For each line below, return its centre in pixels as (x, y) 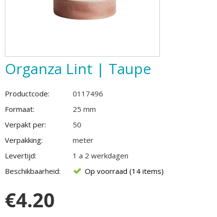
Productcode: (27, 93)
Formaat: (20, 109)
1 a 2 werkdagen (101, 155)
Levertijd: (21, 155)
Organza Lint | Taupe (78, 69)
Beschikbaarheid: (33, 171)
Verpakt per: (25, 124)
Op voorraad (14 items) (124, 171)
